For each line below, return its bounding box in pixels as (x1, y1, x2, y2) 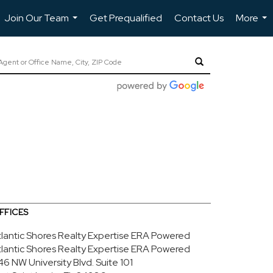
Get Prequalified (90, 12, 162, 24)
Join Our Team (4, 12, 69, 24)
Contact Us (174, 12, 224, 24)
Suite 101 (94, 255, 133, 269)
